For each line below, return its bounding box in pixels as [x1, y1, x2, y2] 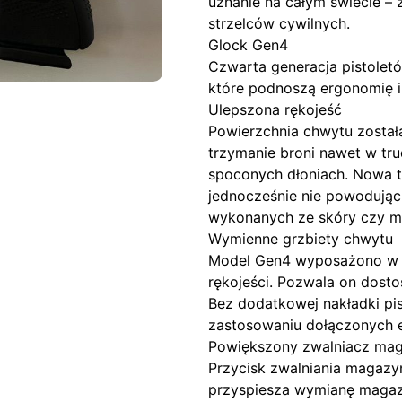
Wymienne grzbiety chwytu [208, 230, 393, 248]
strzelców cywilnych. [208, 14, 350, 32]
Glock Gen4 [208, 36, 288, 54]
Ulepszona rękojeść [208, 100, 342, 118]
